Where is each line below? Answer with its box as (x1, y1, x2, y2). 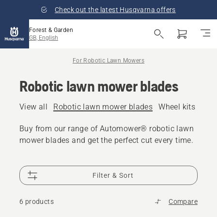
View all (19, 102, 48, 111)
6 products (19, 198, 54, 205)
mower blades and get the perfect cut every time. (19, 136, 194, 145)
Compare (169, 198, 198, 205)
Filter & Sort (93, 171, 134, 179)
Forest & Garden (29, 27, 73, 33)
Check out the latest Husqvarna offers (55, 6, 176, 14)
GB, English (29, 34, 58, 41)
